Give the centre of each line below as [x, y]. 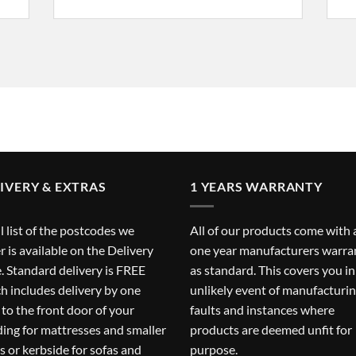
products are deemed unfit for [271, 329]
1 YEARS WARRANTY [256, 186]
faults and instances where [262, 309]
